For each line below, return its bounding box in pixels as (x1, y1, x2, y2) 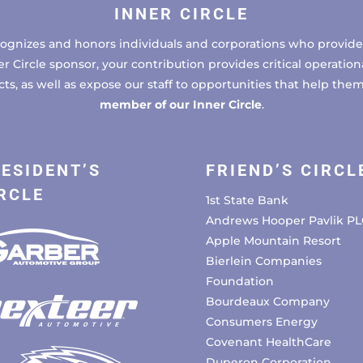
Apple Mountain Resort (205, 233, 341, 249)
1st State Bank (205, 193, 288, 208)
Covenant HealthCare (205, 335, 331, 350)
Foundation (205, 274, 274, 289)
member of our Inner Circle (99, 96, 262, 112)
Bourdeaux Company (205, 294, 330, 310)
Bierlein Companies (205, 254, 322, 269)
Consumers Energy (205, 314, 318, 330)
